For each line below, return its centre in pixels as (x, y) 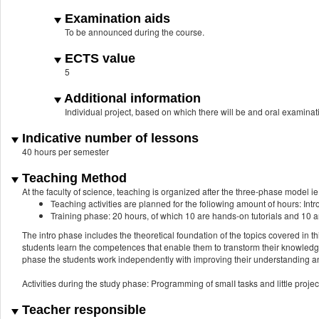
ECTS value (98, 59)
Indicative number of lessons (109, 138)
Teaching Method (73, 178)
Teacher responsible (82, 310)
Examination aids (116, 19)
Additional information (131, 99)
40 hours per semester (66, 152)
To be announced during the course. (135, 32)
